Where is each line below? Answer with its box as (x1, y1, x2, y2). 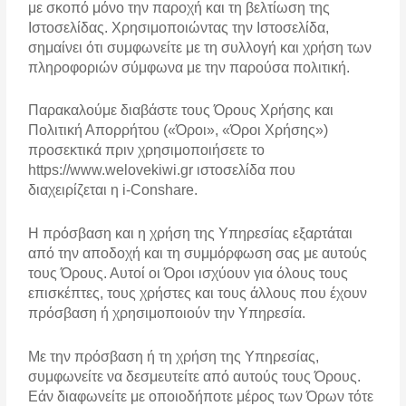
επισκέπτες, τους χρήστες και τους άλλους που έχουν (28, 285, 368, 302)
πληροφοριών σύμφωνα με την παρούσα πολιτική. (28, 59, 351, 75)
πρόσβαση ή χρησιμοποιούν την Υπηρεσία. (28, 305, 306, 322)
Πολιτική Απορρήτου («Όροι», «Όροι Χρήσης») (28, 122, 329, 139)
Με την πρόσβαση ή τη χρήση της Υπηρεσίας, (28, 348, 320, 364)
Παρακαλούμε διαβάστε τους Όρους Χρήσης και (28, 102, 334, 119)
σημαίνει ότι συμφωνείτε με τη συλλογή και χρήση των (28, 39, 372, 55)
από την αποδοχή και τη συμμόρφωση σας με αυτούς (28, 246, 368, 262)
